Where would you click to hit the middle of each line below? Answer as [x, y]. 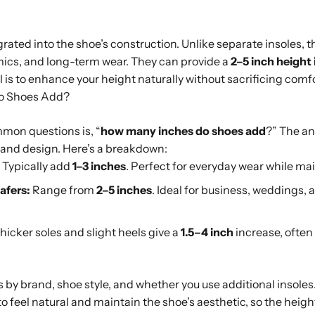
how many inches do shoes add [183, 130]
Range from [63, 190]
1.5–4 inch [207, 232]
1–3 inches [99, 166]
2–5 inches [124, 190]
